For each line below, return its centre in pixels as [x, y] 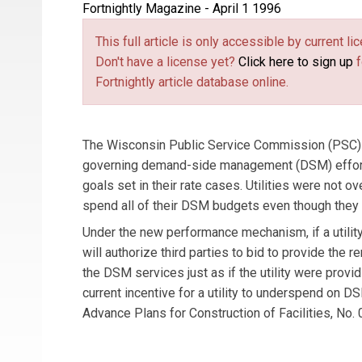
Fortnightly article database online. [192, 82]
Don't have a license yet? [167, 61]
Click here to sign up [296, 61]
